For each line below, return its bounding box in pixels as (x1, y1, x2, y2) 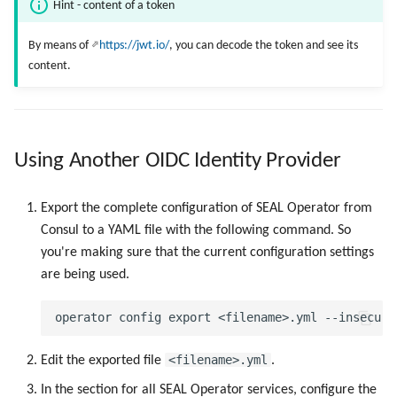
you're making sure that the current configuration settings (41, 245, 374, 260)
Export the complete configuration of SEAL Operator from (41, 200, 372, 215)
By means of (28, 38, 91, 52)
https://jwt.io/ (99, 38, 169, 52)
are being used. (41, 267, 129, 282)
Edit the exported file (41, 353, 165, 368)
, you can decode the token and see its (169, 38, 358, 52)
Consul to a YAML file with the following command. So (41, 222, 351, 237)
